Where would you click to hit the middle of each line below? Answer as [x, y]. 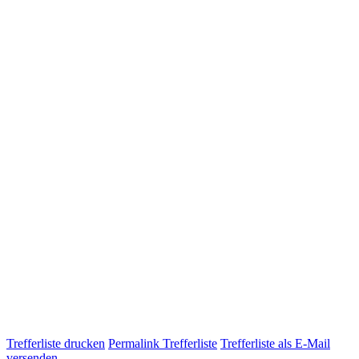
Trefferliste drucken [56, 343]
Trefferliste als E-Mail [275, 343]
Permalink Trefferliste [163, 343]
